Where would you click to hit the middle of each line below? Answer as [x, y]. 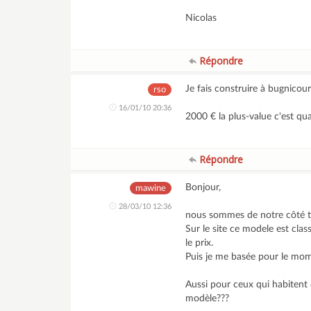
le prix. [200, 243]
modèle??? [208, 299]
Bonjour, [203, 187]
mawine [151, 188]
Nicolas [201, 18]
